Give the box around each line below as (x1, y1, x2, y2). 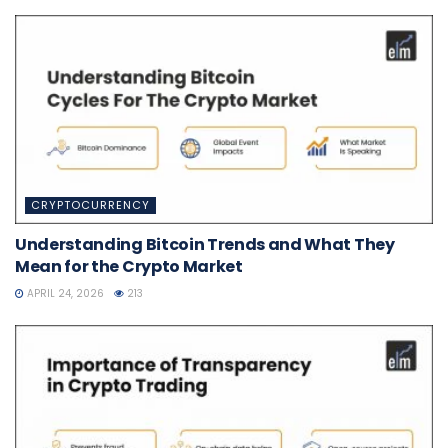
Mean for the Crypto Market (15, 254, 243, 278)
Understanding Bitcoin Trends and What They (15, 232, 395, 256)
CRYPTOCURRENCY (31, 196, 150, 213)
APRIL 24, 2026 (24, 285, 104, 301)
